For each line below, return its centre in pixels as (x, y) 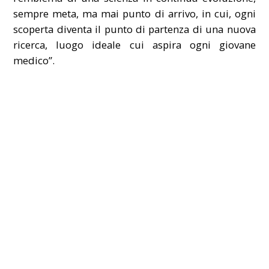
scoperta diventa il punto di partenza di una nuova (134, 29)
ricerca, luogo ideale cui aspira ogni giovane (134, 44)
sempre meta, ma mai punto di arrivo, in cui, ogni (134, 13)
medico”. (34, 60)
